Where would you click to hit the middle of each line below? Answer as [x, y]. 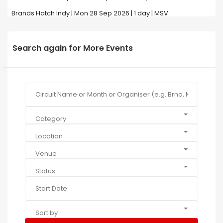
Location [49, 136]
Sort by [47, 213]
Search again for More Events [73, 48]
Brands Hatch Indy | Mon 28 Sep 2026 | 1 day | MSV [90, 13]
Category [51, 118]
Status [45, 171]
